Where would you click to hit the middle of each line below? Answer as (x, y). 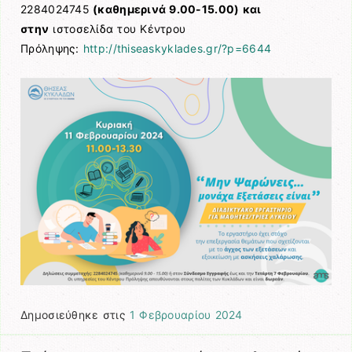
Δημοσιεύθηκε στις (75, 314)
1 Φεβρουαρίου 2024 (186, 314)
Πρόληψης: (52, 48)
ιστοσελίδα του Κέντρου (117, 28)
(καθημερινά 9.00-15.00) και (177, 9)
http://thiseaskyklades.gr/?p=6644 (177, 48)
